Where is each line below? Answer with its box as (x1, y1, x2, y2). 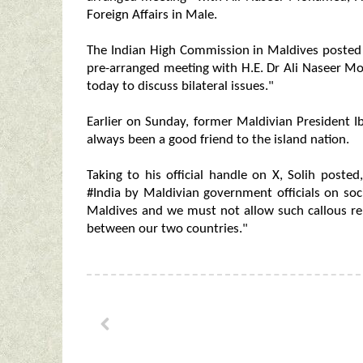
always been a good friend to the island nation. (87, 133, 349, 147)
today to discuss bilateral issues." (87, 79, 274, 94)
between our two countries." (87, 222, 248, 237)
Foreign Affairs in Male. (87, 8, 217, 23)
